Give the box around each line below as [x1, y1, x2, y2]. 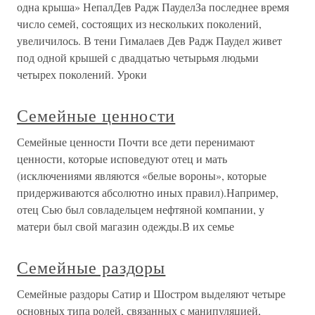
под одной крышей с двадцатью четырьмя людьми [17, 50, 259, 65]
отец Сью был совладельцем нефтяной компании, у [17, 202, 264, 217]
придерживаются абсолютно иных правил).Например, [17, 185, 278, 200]
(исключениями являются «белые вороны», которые [17, 168, 266, 183]
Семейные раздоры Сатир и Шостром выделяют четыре [17, 286, 285, 301]
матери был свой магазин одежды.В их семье [17, 219, 234, 233]
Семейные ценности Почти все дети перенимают [17, 134, 255, 149]
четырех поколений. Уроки [17, 67, 147, 82]
